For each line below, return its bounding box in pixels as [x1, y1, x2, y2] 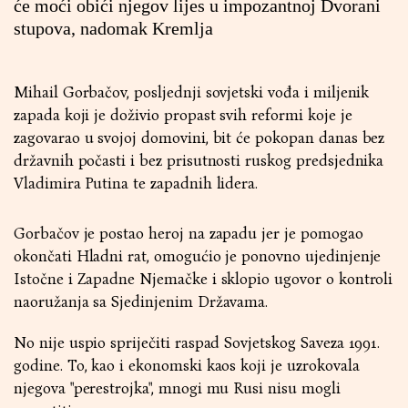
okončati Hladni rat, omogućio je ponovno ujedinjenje [14, 247, 382, 266]
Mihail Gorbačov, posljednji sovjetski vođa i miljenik [14, 83, 370, 102]
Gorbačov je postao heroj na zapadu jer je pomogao [14, 224, 363, 243]
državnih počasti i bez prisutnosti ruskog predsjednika [14, 151, 384, 170]
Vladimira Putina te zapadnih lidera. [14, 174, 259, 193]
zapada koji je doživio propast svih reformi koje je [14, 106, 352, 125]
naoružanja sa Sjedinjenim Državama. [14, 292, 269, 311]
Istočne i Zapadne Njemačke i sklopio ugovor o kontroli [14, 270, 393, 289]
